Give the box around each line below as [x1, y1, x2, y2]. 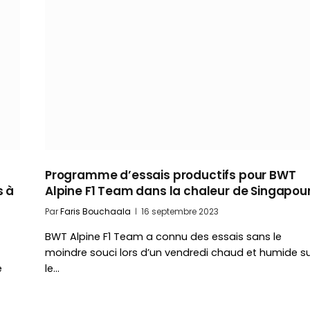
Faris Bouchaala [60, 205, 131, 217]
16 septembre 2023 [141, 205, 219, 217]
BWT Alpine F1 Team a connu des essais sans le [45, 229, 282, 244]
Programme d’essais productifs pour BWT [45, 166, 296, 183]
